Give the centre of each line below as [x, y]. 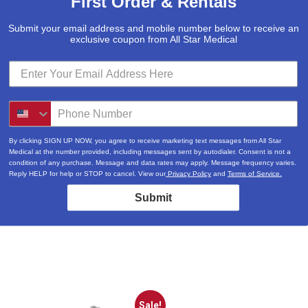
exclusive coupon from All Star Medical [153, 39]
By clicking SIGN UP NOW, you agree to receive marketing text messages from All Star [145, 140]
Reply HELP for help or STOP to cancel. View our [87, 173]
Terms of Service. [255, 173]
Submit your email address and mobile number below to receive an [153, 28]
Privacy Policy [188, 173]
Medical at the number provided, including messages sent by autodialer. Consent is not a [150, 151]
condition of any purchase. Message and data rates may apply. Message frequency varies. [153, 162]
